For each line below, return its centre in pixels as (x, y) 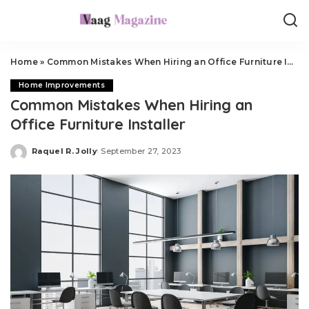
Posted (48, 156)
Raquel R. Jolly (65, 151)
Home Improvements (62, 85)
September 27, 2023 (141, 151)
